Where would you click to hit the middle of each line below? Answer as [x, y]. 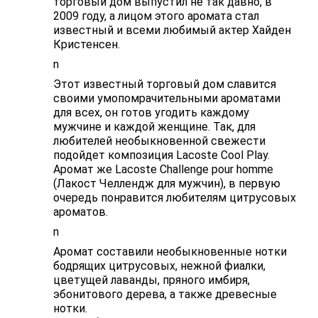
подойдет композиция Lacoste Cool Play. [161, 155]
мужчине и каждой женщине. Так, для [154, 126]
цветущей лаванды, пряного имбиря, [151, 280]
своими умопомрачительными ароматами [166, 98]
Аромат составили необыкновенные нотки [170, 251]
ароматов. [80, 212]
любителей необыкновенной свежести [159, 141]
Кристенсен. [86, 44]
